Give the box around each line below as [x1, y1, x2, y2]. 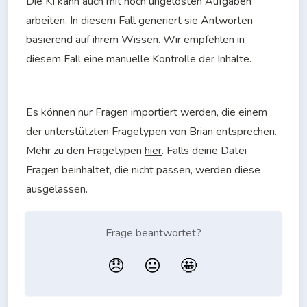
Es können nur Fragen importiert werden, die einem [26, 105, 267, 121]
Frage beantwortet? [106, 225, 201, 241]
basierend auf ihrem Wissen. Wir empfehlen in [26, 32, 245, 48]
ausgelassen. [26, 182, 88, 197]
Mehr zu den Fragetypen [26, 143, 145, 159]
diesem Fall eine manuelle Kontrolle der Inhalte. [26, 51, 251, 67]
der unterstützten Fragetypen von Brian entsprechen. [26, 124, 277, 140]
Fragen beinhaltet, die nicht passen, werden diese [26, 162, 260, 178]
